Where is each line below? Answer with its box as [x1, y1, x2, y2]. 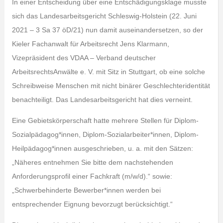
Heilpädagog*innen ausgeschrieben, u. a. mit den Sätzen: [11, 144, 193, 152]
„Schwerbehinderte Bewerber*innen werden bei [11, 186, 161, 194]
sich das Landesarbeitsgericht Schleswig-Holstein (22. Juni [11, 12, 197, 20]
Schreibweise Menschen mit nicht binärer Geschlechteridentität [11, 82, 210, 90]
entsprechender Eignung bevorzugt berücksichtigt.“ [11, 200, 173, 208]
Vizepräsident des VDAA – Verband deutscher [11, 54, 156, 62]
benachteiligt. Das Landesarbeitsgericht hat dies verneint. [11, 96, 193, 104]
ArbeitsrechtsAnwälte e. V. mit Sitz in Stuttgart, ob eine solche [11, 68, 205, 76]
